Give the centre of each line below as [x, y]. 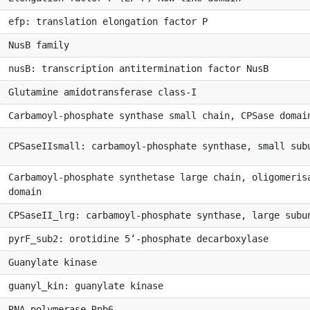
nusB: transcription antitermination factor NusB [138, 68]
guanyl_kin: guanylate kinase [86, 285]
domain [25, 191]
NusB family [39, 45]
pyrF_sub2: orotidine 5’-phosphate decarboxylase [138, 238]
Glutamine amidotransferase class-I [102, 92]
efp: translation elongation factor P [108, 21]
